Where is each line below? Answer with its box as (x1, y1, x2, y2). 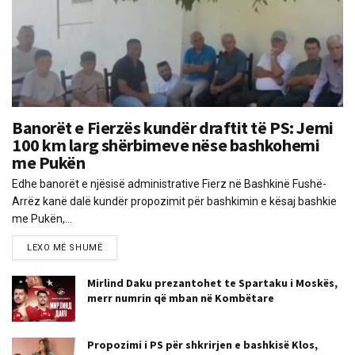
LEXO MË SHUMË (27, 242, 103, 254)
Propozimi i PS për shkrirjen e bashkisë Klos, (87, 337, 318, 352)
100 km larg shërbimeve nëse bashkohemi (12, 134, 320, 157)
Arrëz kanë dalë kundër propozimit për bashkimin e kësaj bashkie (12, 195, 337, 208)
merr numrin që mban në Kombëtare (87, 291, 274, 306)
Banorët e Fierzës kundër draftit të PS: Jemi (12, 116, 334, 139)
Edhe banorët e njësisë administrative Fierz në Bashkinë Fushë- (12, 177, 326, 191)
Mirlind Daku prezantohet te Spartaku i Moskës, (87, 276, 338, 291)
